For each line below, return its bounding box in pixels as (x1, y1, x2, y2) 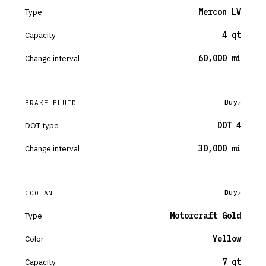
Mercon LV (198, 7, 241, 17)
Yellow (213, 233, 241, 244)
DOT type (25, 120, 59, 131)
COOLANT (25, 188, 58, 197)
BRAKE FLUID (25, 98, 77, 107)
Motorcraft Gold (170, 210, 241, 221)
